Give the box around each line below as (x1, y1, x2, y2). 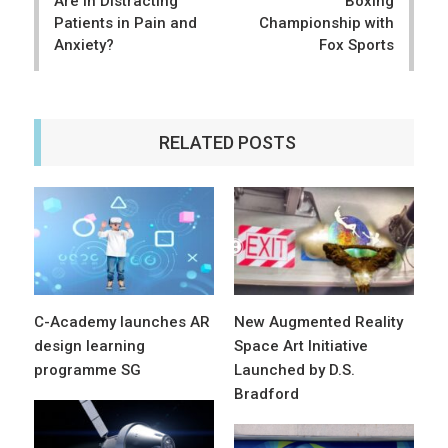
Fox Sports (319, 36, 394, 55)
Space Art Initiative (234, 337, 368, 356)
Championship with (259, 14, 394, 33)
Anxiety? (54, 36, 114, 55)
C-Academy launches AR (34, 313, 210, 332)
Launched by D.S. (234, 361, 355, 380)
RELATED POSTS (159, 131, 296, 153)
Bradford (234, 385, 299, 404)
